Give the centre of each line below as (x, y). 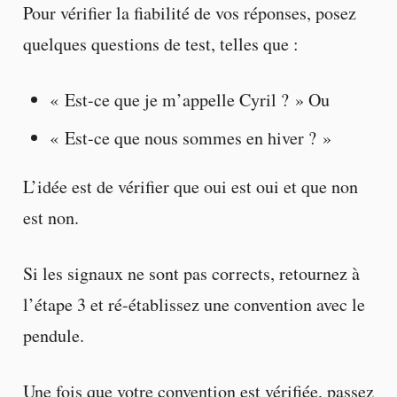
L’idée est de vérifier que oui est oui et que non (190, 186)
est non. (51, 217)
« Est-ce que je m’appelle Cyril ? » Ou (189, 99)
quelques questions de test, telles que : (160, 43)
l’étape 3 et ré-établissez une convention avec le (194, 304)
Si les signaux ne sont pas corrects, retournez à (191, 273)
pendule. (53, 335)
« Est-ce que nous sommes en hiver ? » (190, 137)
